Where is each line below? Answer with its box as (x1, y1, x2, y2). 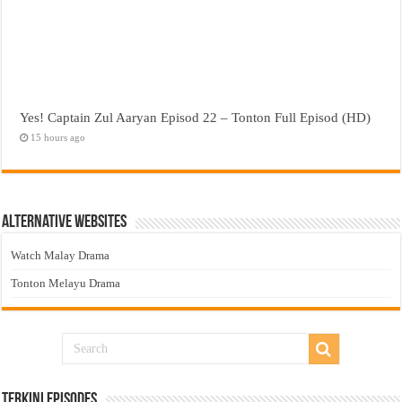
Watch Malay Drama (11, 249, 110, 263)
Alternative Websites (2, 214, 127, 232)
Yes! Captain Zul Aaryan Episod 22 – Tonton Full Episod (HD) (20, 109, 371, 126)
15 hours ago (31, 132, 86, 144)
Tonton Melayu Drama (11, 276, 121, 291)
